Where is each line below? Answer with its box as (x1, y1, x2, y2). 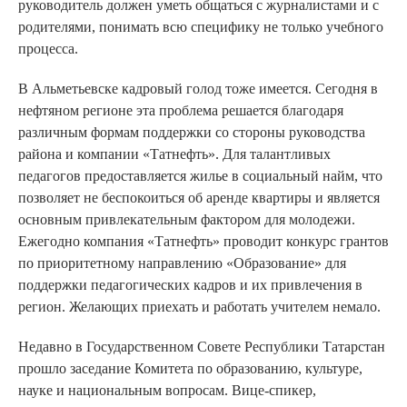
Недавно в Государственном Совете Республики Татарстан (18, 338, 385, 354)
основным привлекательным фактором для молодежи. (18, 211, 355, 227)
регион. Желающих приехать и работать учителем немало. (18, 298, 381, 314)
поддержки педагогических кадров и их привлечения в (18, 276, 362, 293)
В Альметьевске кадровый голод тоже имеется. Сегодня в (18, 80, 378, 96)
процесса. (18, 40, 78, 56)
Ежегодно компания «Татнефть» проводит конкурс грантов (18, 233, 389, 249)
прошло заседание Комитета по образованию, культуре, (18, 360, 362, 376)
